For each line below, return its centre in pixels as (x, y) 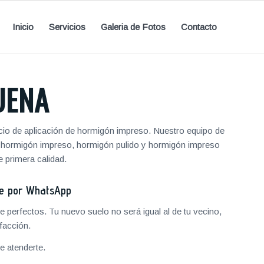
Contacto (199, 27)
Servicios (67, 27)
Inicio (23, 27)
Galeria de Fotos (133, 27)
